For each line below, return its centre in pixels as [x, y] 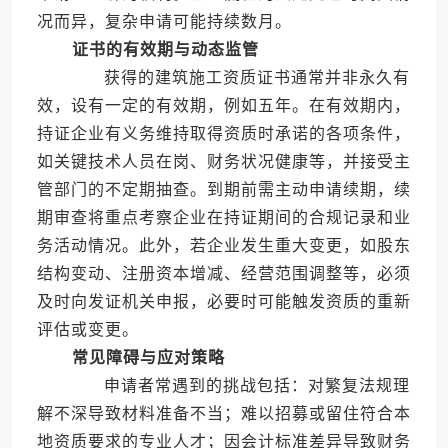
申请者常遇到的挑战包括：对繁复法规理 [239, 386]
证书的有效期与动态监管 [165, 50]
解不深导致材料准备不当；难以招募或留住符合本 [223, 414]
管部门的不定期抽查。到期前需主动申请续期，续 [223, 190]
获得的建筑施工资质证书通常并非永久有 [239, 78]
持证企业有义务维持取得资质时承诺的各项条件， [223, 134]
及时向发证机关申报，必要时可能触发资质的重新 [223, 302]
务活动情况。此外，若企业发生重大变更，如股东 [223, 246]
